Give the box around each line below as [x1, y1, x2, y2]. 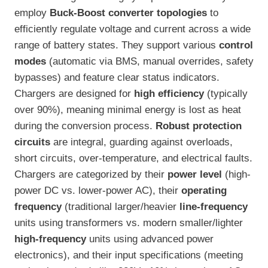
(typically [204, 88, 248, 100]
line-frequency [179, 201, 248, 213]
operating [181, 185, 227, 197]
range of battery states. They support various [14, 39, 219, 51]
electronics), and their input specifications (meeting [14, 249, 243, 261]
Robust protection [156, 120, 242, 132]
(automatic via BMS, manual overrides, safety [46, 56, 254, 68]
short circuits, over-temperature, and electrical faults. [14, 153, 252, 165]
